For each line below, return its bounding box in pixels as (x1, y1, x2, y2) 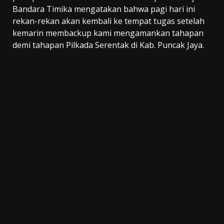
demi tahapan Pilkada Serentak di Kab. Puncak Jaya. (12, 39, 204, 51)
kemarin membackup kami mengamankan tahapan (12, 27, 203, 39)
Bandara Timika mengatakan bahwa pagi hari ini (12, 3, 195, 15)
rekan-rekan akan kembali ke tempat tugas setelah (12, 15, 204, 27)
